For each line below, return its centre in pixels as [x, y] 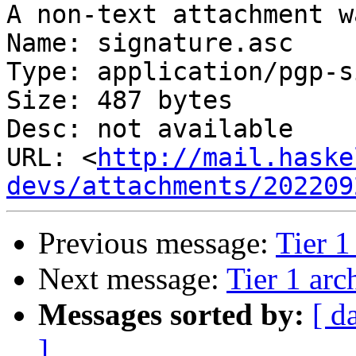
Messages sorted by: [171, 315]
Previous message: [157, 243]
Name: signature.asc [150, 43]
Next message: [132, 279]
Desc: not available [150, 129]
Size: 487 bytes [120, 101]
